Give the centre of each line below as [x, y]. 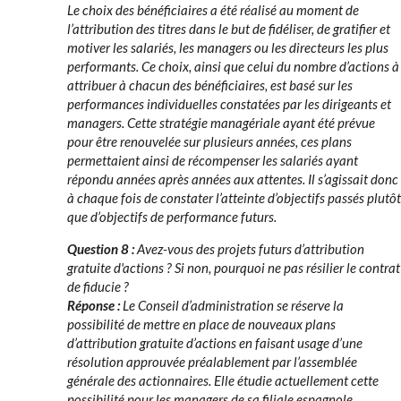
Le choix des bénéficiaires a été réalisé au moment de [213, 10]
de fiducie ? [101, 286]
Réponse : [95, 305]
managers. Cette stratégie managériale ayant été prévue [221, 123]
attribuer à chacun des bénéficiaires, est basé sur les [210, 85]
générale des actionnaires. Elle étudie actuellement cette [223, 380]
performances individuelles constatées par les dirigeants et [229, 104]
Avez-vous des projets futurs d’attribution [251, 249]
